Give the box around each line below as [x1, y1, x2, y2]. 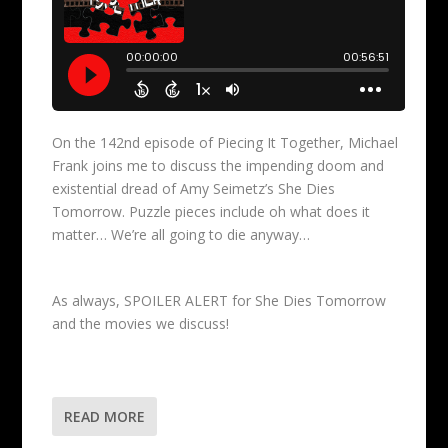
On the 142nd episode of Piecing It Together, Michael [52, 133, 399, 153]
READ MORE [64, 407, 146, 427]
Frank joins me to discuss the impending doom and [52, 156, 385, 176]
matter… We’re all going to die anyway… [52, 225, 311, 245]
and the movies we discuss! [52, 313, 230, 333]
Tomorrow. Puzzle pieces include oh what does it [52, 202, 371, 222]
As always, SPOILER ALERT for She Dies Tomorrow [52, 290, 387, 310]
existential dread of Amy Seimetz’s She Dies [52, 179, 336, 199]
